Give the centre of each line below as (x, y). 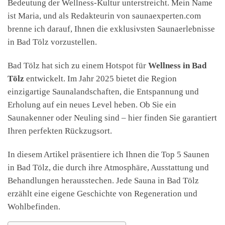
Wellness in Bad (177, 65)
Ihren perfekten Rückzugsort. (60, 131)
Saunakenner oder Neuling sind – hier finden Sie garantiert (112, 118)
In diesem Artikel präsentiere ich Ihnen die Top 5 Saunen (108, 154)
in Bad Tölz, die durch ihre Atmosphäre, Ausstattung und (108, 167)
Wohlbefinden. (34, 206)
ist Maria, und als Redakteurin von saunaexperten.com (104, 16)
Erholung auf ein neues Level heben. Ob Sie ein (92, 104)
